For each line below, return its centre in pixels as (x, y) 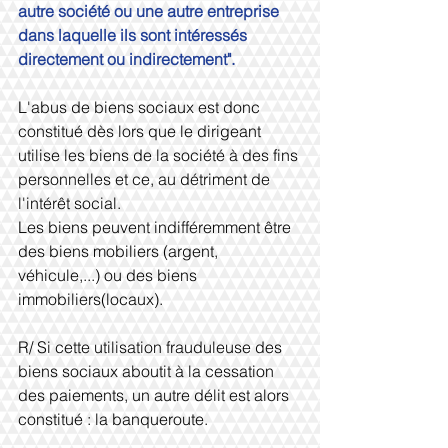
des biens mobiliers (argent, (120, 251)
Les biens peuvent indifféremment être (156, 227)
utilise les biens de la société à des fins (160, 155)
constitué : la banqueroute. (113, 419)
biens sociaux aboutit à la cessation (148, 371)
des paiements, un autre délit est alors (155, 395)
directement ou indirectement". (126, 59)
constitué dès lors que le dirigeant (141, 131)
